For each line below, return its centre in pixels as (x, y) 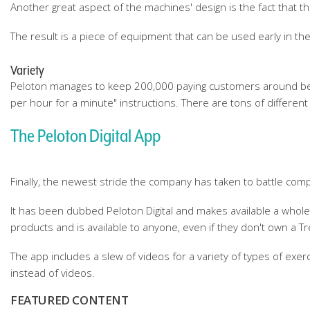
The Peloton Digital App (85, 136)
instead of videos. (53, 273)
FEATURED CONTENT (70, 300)
